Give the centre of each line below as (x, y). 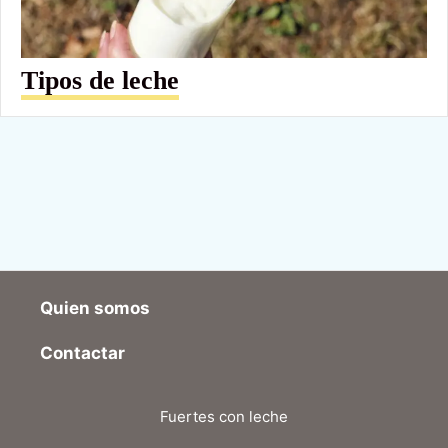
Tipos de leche (100, 81)
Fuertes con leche (224, 416)
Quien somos (95, 307)
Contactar (82, 352)
